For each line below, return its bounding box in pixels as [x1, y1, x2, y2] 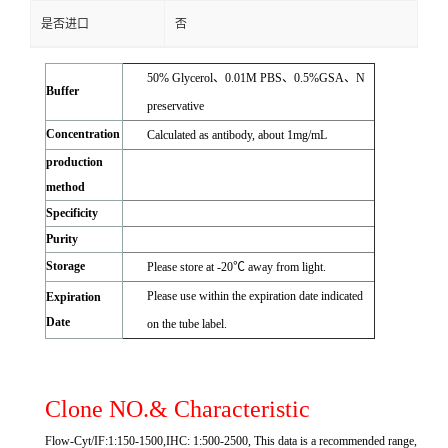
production [46, 155, 103, 170]
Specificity [46, 206, 98, 221]
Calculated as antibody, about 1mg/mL [147, 128, 327, 143]
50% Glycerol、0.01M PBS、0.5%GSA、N [147, 71, 365, 86]
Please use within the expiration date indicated [147, 289, 363, 304]
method [46, 180, 85, 195]
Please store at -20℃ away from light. [147, 260, 326, 275]
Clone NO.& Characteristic [45, 396, 310, 423]
